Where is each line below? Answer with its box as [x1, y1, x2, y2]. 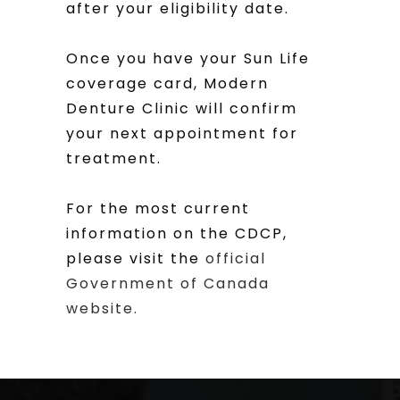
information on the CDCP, [66, 223, 287, 244]
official [205, 248, 266, 269]
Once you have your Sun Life [66, 48, 310, 69]
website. [66, 298, 138, 319]
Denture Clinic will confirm [66, 98, 297, 119]
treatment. [66, 148, 162, 169]
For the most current [66, 198, 250, 219]
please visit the [66, 248, 205, 269]
